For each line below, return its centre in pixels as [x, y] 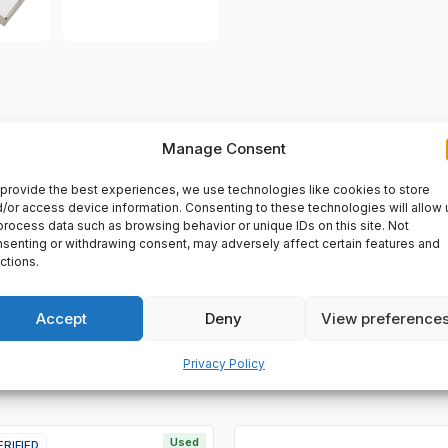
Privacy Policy [223, 363]
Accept [62, 318]
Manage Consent [223, 148]
